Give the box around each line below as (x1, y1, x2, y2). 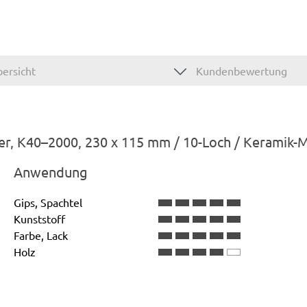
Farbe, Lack (14, 228, 68, 242)
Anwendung (14, 162, 88, 180)
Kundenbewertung (193, 63, 287, 77)
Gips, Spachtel (14, 195, 82, 209)
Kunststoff (14, 211, 65, 225)
